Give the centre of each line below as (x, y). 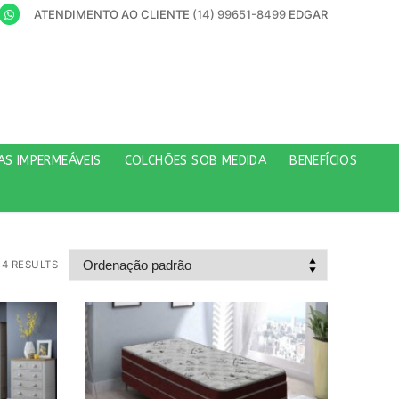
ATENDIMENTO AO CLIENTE (113, 14)
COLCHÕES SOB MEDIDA (195, 160)
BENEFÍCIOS (324, 160)
